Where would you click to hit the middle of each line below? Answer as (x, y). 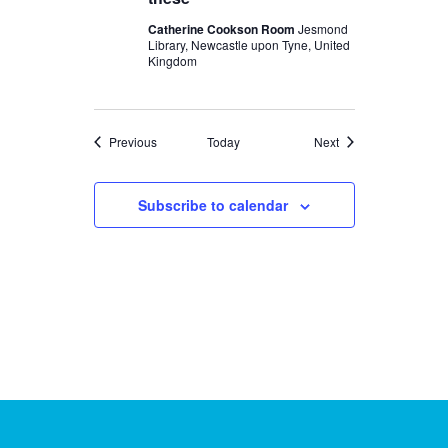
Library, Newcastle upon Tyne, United (248, 45)
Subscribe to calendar (213, 205)
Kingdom (172, 61)
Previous (132, 142)
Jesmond (322, 29)
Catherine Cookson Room (222, 29)
